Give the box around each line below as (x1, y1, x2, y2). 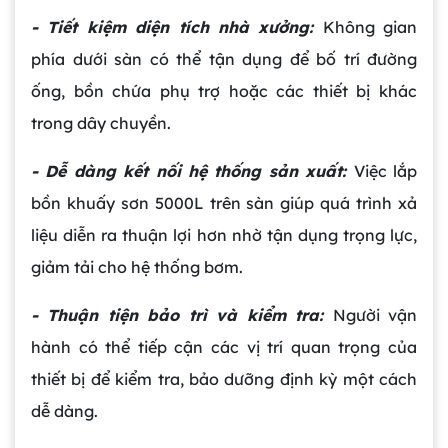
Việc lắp (353, 161, 418, 182)
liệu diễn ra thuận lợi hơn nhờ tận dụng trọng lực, (31, 225, 417, 246)
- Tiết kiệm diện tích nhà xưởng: (31, 17, 323, 38)
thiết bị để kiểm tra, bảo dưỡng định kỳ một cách (31, 369, 417, 390)
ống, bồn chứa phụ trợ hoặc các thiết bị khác (31, 81, 417, 102)
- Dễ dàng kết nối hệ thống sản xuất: (31, 161, 354, 182)
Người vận (332, 305, 418, 326)
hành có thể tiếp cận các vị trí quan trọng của (31, 337, 417, 358)
